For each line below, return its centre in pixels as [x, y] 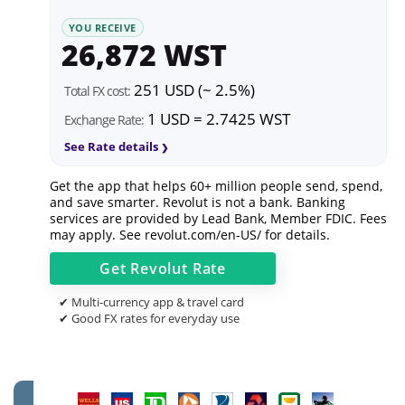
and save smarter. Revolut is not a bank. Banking [198, 202]
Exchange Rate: [104, 119]
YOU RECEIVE [103, 27]
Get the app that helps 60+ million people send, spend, [216, 185]
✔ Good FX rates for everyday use [149, 318]
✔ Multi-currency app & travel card [151, 301]
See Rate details [111, 146]
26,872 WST [144, 54]
